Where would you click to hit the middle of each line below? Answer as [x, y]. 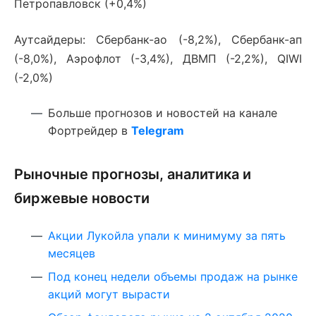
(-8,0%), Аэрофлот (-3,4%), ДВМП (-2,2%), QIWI [158, 59]
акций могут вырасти [109, 294]
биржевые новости [82, 199]
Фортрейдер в [90, 131]
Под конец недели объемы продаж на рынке [173, 277]
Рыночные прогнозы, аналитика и [133, 175]
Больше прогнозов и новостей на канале [163, 113]
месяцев [72, 254]
